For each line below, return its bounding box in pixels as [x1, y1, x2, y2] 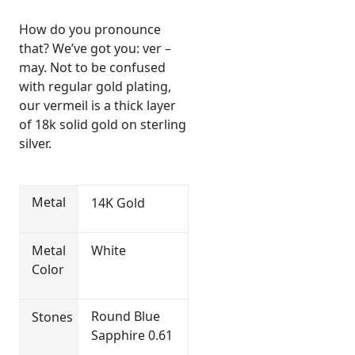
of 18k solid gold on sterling [19, 115, 186, 133]
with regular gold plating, [19, 77, 171, 95]
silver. [19, 134, 52, 152]
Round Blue [90, 307, 160, 325]
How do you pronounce [19, 20, 161, 38]
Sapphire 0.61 [90, 326, 173, 344]
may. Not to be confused [19, 58, 166, 76]
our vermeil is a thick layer [19, 96, 176, 114]
